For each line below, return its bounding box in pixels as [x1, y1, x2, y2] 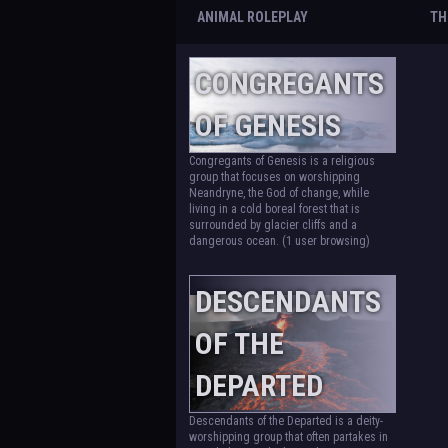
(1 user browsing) [281, 234, 370, 248]
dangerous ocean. [188, 234, 282, 248]
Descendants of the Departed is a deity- [188, 414, 383, 428]
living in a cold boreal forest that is [188, 202, 360, 216]
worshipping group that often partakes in [188, 430, 388, 444]
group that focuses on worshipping [188, 170, 360, 184]
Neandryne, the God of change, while [188, 186, 369, 200]
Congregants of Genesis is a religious [188, 154, 375, 168]
